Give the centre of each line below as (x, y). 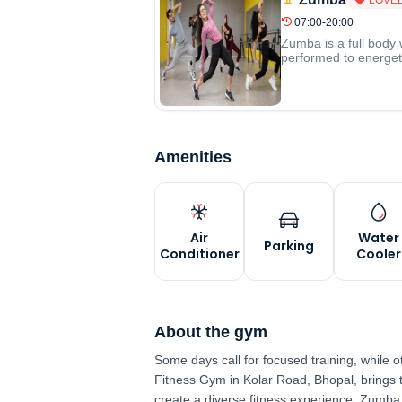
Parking (289, 246)
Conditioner (199, 254)
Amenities (193, 157)
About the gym (211, 332)
